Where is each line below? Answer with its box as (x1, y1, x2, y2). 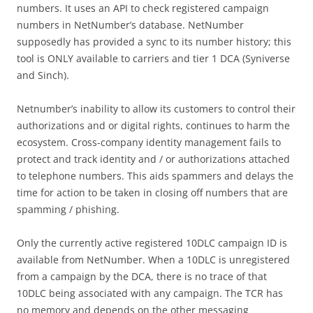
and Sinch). (17, 68, 69, 82)
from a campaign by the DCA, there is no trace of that (17, 270, 267, 284)
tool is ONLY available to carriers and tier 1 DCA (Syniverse (17, 52, 290, 66)
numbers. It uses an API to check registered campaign (17, 1, 269, 15)
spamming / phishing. (17, 203, 119, 217)
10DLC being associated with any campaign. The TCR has (17, 286, 283, 300)
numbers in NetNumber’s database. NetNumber (17, 18, 244, 32)
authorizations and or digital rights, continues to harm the (17, 119, 290, 133)
